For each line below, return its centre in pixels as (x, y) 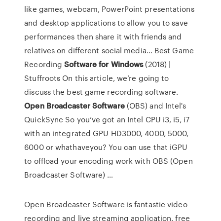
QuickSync (44, 119)
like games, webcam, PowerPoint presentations (109, 9)
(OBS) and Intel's (155, 106)
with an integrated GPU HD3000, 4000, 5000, (107, 133)
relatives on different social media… (89, 50)
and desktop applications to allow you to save (106, 23)
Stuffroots (42, 78)
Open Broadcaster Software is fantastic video (106, 204)
